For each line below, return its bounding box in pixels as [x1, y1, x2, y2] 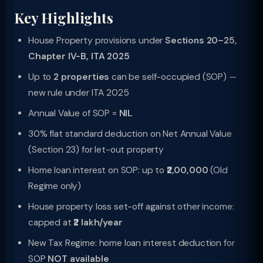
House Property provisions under [28, 35, 166, 46]
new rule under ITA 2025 [28, 87, 129, 99]
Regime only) [28, 180, 82, 192]
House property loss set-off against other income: [28, 201, 234, 213]
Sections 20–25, [165, 35, 237, 46]
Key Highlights [14, 8, 113, 27]
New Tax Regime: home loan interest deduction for [28, 237, 235, 249]
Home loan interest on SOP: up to [28, 164, 167, 176]
